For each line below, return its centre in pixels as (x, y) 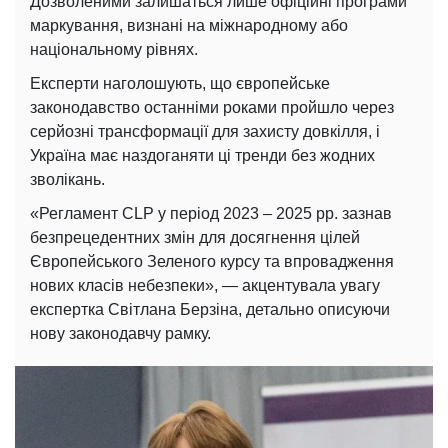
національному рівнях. (114, 50)
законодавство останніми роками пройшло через (212, 108)
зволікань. (67, 180)
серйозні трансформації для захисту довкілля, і (205, 132)
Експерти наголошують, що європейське (180, 84)
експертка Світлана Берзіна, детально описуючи (210, 310)
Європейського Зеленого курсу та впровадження (212, 262)
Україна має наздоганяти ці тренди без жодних (202, 156)
